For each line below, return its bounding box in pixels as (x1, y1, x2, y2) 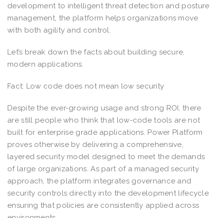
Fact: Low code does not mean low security (7, 81, 164, 91)
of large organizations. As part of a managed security (7, 164, 199, 173)
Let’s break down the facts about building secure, (7, 47, 185, 56)
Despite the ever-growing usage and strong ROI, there (7, 103, 201, 112)
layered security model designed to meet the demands (7, 152, 205, 161)
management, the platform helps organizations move (7, 13, 199, 22)
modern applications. (7, 59, 84, 69)
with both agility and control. (7, 25, 111, 35)
